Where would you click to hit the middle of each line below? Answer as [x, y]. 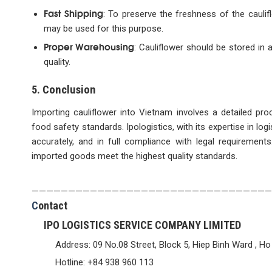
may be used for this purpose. [103, 28]
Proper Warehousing [89, 46]
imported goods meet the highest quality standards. [134, 156]
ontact [53, 205]
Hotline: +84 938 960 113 [104, 262]
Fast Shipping [73, 12]
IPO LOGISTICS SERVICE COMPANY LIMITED [142, 225]
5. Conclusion [64, 90]
